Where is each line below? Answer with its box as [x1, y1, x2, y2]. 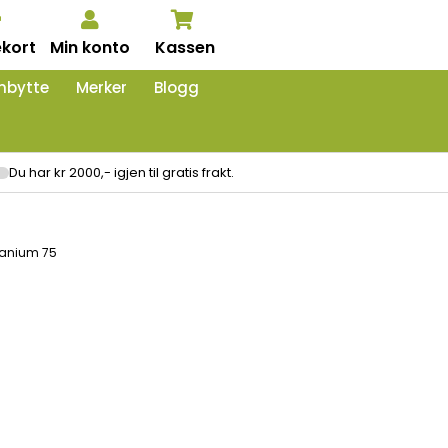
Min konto [49, 36, 130, 59]
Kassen [154, 36, 215, 59]
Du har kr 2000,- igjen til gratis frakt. [9, 163, 234, 182]
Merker [76, 77, 127, 98]
